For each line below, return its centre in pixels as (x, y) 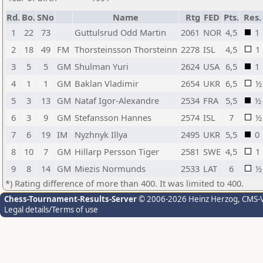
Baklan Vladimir (107, 83)
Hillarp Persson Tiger (117, 151)
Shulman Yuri (102, 66)
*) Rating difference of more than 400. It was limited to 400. (124, 183)
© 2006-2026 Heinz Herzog (187, 199)
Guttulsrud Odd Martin (120, 32)
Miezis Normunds (110, 168)
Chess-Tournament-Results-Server (70, 199)
